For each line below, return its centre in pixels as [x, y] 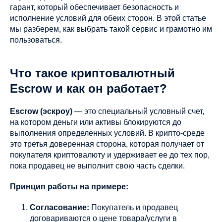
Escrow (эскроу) [41, 111]
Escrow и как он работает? [88, 88]
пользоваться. [36, 40]
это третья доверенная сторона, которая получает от [107, 144]
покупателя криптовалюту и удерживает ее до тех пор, [110, 155]
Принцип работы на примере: [69, 187]
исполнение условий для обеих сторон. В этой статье [108, 18]
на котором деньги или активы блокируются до [96, 122]
